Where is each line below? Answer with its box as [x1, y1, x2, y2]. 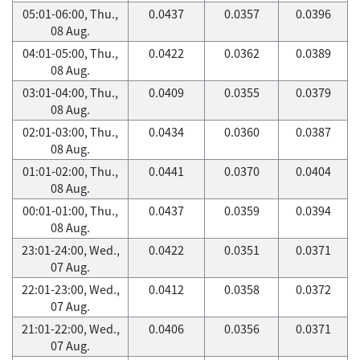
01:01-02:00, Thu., [22, 162, 118, 180]
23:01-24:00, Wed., [21, 241, 120, 259]
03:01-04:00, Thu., [22, 84, 118, 101]
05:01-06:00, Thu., [22, 5, 118, 22]
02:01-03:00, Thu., [22, 123, 118, 141]
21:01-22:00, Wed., [21, 320, 120, 337]
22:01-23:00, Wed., [21, 280, 120, 298]
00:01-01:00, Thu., [22, 202, 118, 219]
